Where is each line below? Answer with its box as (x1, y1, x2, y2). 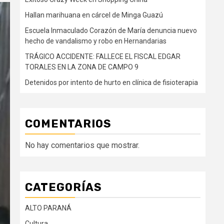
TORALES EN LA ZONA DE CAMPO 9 (25, 63, 138, 71)
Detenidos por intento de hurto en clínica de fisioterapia (25, 78, 198, 87)
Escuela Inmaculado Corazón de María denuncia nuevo (25, 26, 197, 35)
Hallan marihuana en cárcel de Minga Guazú (25, 11, 163, 19)
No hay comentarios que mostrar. (25, 140, 139, 150)
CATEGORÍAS (25, 180, 102, 194)
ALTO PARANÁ (25, 204, 71, 212)
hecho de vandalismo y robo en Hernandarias (25, 37, 166, 45)
